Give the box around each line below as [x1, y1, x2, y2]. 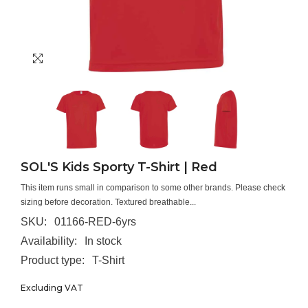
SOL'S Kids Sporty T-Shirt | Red [21, 159, 217, 175]
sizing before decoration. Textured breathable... [21, 197, 196, 207]
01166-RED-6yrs [54, 215, 136, 228]
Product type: [21, 254, 85, 266]
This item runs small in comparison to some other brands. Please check [21, 182, 285, 192]
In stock [85, 234, 122, 247]
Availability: [21, 234, 77, 247]
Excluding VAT [21, 283, 83, 294]
